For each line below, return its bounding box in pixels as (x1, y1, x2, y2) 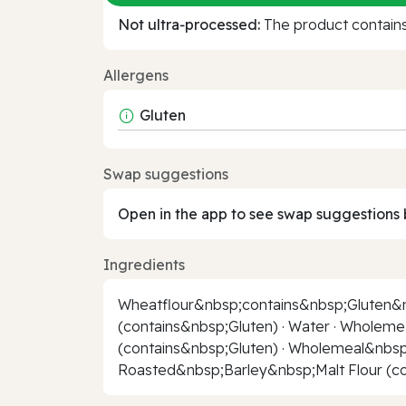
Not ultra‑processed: (118, 14, 260, 34)
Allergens (103, 65, 169, 84)
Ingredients (103, 255, 185, 274)
